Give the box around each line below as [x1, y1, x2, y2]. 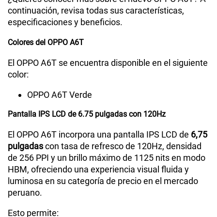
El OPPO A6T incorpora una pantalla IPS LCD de [8, 129, 189, 139]
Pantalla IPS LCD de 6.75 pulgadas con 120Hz [8, 109, 166, 119]
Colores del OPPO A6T [8, 37, 84, 47]
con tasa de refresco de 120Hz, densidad [43, 140, 201, 151]
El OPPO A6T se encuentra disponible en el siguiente [8, 57, 208, 68]
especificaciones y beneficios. [8, 16, 123, 27]
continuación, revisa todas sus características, [8, 5, 184, 15]
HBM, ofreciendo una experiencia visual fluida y [8, 164, 189, 174]
